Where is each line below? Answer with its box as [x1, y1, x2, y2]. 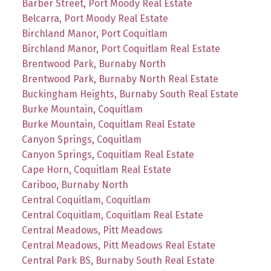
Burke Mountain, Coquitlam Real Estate [21, 118, 195, 130]
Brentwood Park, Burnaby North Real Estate [21, 73, 218, 85]
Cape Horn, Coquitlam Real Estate [21, 163, 171, 175]
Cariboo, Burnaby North [21, 178, 128, 191]
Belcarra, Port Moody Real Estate [21, 12, 168, 24]
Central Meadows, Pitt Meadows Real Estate [21, 239, 215, 251]
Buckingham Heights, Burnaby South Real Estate [21, 88, 238, 100]
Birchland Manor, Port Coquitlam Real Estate [21, 42, 220, 54]
